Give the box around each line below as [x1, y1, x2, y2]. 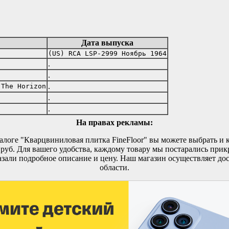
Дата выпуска [81, 38, 133, 47]
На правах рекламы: [76, 118, 153, 127]
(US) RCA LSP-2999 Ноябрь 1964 [48, 49, 167, 57]
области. [100, 163, 129, 172]
